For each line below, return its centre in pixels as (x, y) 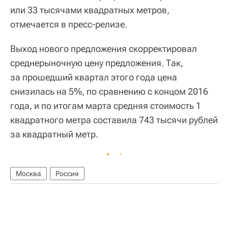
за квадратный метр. (54, 134)
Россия (67, 173)
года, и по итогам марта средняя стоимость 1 (106, 105)
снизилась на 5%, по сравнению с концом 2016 (109, 91)
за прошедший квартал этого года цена (94, 77)
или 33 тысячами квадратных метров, (90, 10)
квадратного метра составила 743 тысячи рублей (114, 120)
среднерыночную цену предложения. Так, (97, 63)
